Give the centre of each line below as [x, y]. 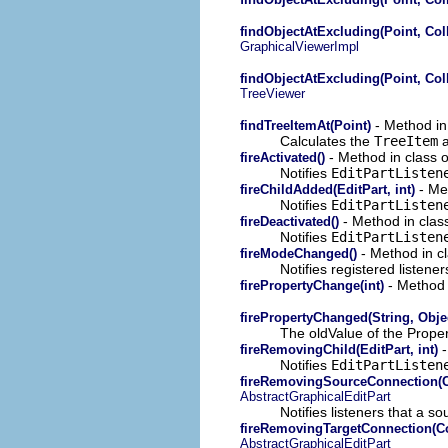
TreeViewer [272, 93]
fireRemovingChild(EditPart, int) [339, 349]
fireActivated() [282, 157]
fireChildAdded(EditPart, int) [327, 189]
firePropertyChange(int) [312, 285]
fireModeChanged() [298, 253]
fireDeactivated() [289, 221]
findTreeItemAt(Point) [305, 125]
